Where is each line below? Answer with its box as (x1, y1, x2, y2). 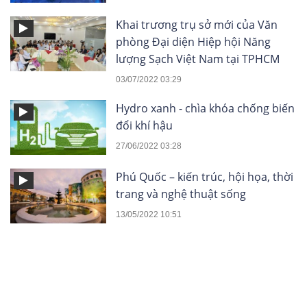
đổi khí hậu (116, 117, 173, 133)
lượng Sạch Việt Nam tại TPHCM (116, 51, 280, 66)
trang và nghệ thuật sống (116, 186, 246, 201)
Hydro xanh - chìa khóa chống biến (116, 100, 295, 116)
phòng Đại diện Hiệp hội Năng (116, 34, 271, 49)
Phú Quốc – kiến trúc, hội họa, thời (116, 169, 293, 184)
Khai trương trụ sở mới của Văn (116, 16, 278, 32)
